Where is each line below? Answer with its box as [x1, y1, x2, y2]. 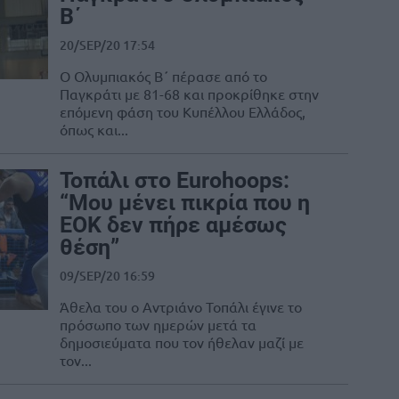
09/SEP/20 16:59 [60, 267, 155, 285]
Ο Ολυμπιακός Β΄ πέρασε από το [60, 67, 267, 85]
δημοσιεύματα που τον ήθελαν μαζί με [60, 333, 304, 352]
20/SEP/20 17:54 [60, 37, 155, 54]
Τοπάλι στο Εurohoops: [60, 167, 289, 194]
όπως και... [60, 120, 128, 139]
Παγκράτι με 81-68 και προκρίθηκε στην [60, 85, 319, 103]
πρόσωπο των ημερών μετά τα [60, 315, 256, 334]
